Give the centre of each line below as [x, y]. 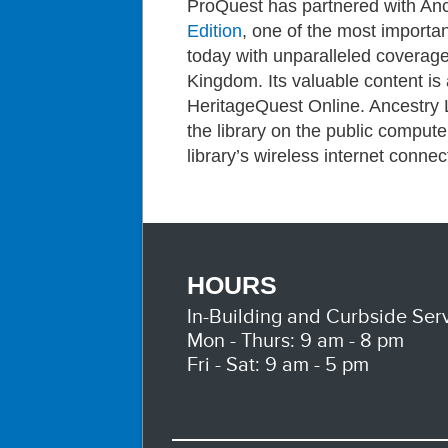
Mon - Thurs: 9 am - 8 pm [295, 341]
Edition [214, 31]
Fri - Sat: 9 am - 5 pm [278, 365]
